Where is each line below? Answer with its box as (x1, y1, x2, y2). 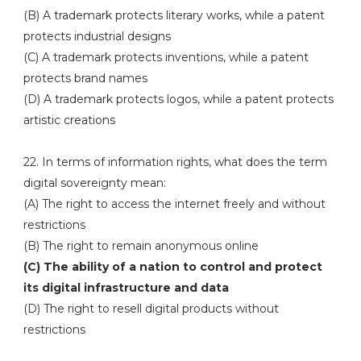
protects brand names (23, 71, 147, 85)
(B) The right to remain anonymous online (23, 239, 259, 253)
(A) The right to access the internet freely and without (23, 197, 326, 211)
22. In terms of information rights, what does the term (23, 155, 327, 169)
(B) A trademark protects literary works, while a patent (23, 8, 325, 23)
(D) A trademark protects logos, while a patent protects (23, 92, 334, 106)
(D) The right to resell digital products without (23, 301, 279, 316)
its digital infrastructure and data (23, 280, 229, 295)
